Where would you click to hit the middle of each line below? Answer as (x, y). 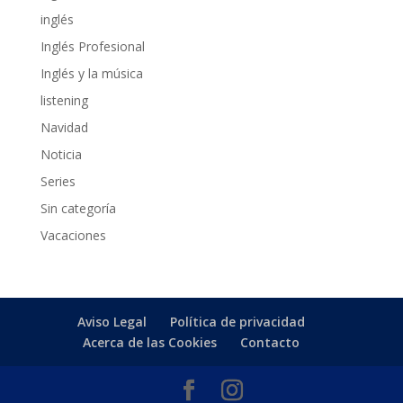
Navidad (64, 127)
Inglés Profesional (92, 46)
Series (58, 181)
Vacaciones (73, 235)
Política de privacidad (238, 322)
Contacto (270, 342)
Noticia (61, 154)
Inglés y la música (91, 73)
